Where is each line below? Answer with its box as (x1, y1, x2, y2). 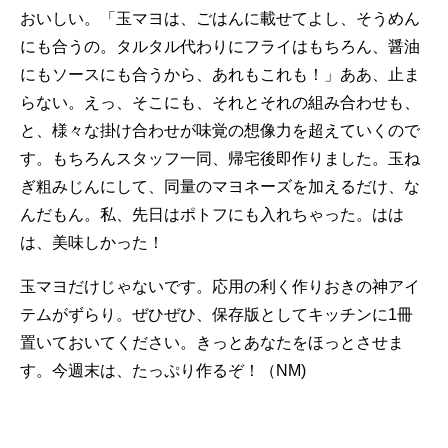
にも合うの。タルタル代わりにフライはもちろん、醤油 (20, 38, 420, 55)
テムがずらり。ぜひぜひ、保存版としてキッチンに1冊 (20, 306, 413, 323)
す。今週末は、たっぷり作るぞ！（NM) (20, 362, 306, 379)
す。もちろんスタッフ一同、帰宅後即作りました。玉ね (20, 150, 420, 167)
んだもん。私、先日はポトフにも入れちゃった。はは (20, 206, 404, 223)
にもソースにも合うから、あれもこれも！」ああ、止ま (20, 66, 420, 83)
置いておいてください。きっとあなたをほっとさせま (20, 334, 404, 351)
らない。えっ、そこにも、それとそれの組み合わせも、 (20, 94, 420, 111)
